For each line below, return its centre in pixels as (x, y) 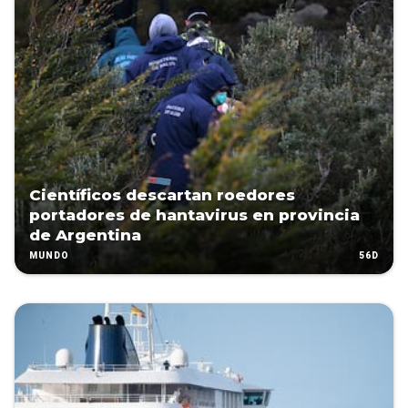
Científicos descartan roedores (162, 195)
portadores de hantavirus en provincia (194, 215)
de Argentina (85, 235)
